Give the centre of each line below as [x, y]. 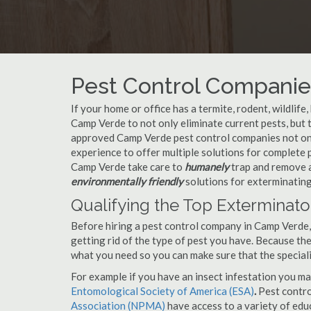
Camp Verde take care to [128, 167]
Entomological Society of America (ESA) [162, 291]
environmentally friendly [127, 181]
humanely [207, 167]
